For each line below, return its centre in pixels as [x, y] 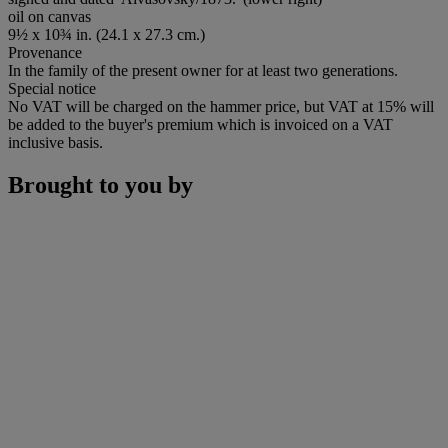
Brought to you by [100, 184]
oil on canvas [49, 16]
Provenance [45, 52]
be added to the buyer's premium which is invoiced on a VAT [200, 124]
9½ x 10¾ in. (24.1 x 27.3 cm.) [106, 34]
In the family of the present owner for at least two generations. [203, 70]
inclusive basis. [55, 142]
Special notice [52, 88]
